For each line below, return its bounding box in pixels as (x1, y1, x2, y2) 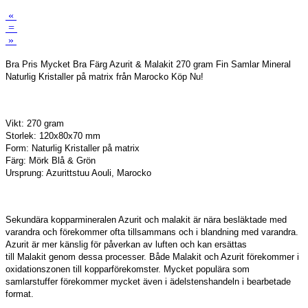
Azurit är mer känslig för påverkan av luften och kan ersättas (5, 239, 247, 250)
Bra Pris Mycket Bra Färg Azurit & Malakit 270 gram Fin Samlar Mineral (5, 59, 291, 70)
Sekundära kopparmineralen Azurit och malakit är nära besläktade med (5, 214, 287, 225)
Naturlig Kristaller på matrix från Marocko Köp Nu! (5, 71, 203, 82)
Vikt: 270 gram (5, 118, 64, 129)
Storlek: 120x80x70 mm (5, 131, 100, 142)
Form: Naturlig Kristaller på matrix (5, 143, 140, 154)
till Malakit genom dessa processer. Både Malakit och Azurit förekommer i (5, 252, 299, 263)
